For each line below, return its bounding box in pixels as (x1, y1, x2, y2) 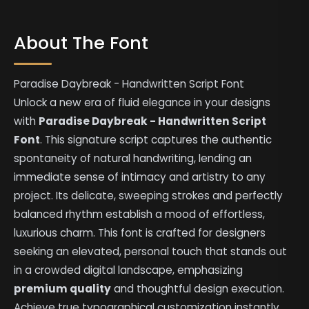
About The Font (14, 30, 149, 55)
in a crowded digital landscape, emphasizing (14, 262, 243, 277)
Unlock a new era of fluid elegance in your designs (14, 94, 271, 110)
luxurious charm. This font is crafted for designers (14, 225, 266, 240)
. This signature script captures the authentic (40, 132, 272, 147)
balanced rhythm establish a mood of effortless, (14, 206, 266, 221)
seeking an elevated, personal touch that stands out (14, 243, 288, 259)
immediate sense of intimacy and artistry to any (14, 169, 266, 184)
